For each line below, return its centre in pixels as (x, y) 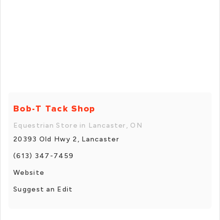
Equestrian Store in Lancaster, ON (78, 125)
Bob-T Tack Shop (55, 108)
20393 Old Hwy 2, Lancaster (66, 139)
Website (29, 172)
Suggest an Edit (43, 189)
